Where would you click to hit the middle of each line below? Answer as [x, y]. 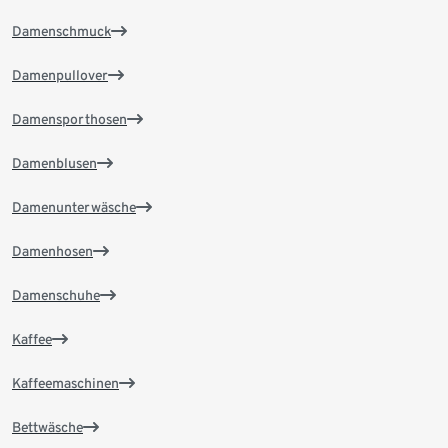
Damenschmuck [61, 30]
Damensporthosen [69, 118]
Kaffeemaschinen [65, 382]
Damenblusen [54, 162]
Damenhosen [52, 250]
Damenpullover [60, 74]
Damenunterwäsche [74, 206]
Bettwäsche [47, 426]
